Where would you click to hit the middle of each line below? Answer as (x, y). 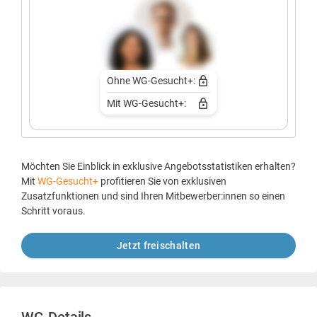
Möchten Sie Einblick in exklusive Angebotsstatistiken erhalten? (158, 166)
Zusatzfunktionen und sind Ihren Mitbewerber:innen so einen (153, 196)
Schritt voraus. (53, 211)
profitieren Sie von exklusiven (163, 181)
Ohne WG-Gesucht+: (151, 80)
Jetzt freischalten (158, 245)
